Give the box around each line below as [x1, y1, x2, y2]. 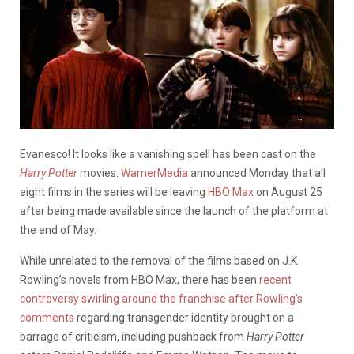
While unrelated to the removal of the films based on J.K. [20, 254, 299, 267]
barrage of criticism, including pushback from [20, 330, 247, 343]
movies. [77, 166, 121, 179]
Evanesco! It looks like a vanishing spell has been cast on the [20, 147, 316, 160]
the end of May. [20, 223, 96, 236]
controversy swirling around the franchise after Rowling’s [20, 292, 303, 305]
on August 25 [254, 185, 322, 198]
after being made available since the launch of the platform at [20, 204, 328, 217]
